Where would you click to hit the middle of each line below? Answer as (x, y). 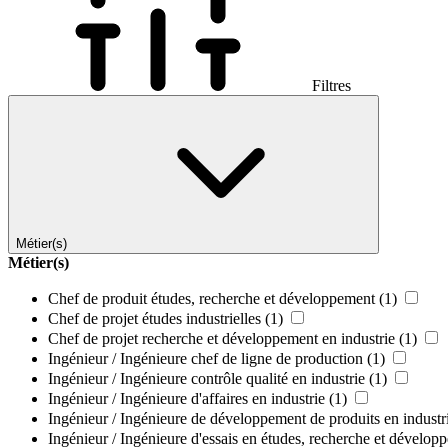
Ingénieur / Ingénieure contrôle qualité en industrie (206, 379)
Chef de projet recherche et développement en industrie (221, 339)
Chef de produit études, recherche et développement (211, 299)
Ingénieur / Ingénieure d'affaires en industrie (186, 399)
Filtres (329, 86)
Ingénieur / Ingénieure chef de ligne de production (205, 359)
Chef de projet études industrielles (154, 319)
